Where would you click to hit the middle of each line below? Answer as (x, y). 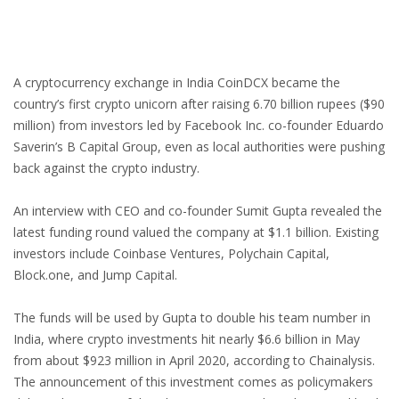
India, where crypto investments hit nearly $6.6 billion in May (187, 339)
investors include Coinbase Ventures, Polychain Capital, (171, 254)
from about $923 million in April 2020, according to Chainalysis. (194, 361)
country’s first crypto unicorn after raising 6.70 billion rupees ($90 (199, 104)
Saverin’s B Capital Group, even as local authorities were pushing (199, 147)
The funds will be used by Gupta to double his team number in (192, 318)
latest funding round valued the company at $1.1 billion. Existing (196, 232)
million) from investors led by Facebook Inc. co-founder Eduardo (199, 126)
